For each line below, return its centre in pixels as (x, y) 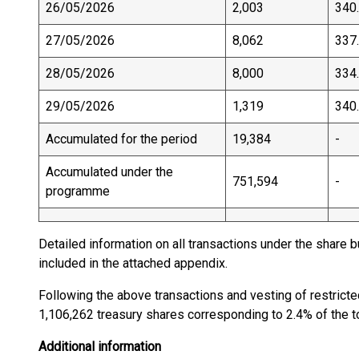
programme (78, 191)
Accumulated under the (109, 172)
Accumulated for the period (121, 139)
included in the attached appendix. (133, 263)
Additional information (100, 347)
